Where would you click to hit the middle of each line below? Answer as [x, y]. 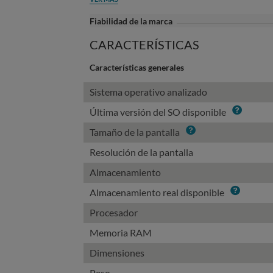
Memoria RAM [121, 232]
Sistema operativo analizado [148, 92]
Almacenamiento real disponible [157, 192]
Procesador [114, 212]
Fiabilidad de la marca [131, 21]
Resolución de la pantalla [141, 152]
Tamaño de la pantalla [135, 132]
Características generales [137, 67]
